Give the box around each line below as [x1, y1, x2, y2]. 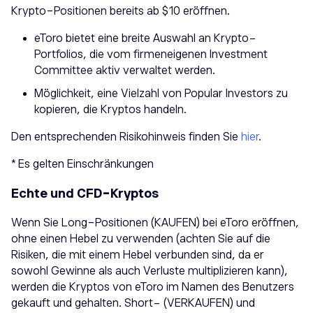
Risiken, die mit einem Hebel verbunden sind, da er [11, 248, 264, 261]
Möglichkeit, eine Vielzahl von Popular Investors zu [34, 87, 288, 100]
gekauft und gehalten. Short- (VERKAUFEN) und [11, 296, 255, 310]
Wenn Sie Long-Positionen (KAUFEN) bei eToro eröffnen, [11, 216, 299, 229]
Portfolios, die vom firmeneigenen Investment [34, 48, 268, 61]
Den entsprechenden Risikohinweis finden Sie [11, 130, 238, 143]
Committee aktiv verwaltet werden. [34, 64, 215, 77]
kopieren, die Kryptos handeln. [34, 103, 187, 116]
